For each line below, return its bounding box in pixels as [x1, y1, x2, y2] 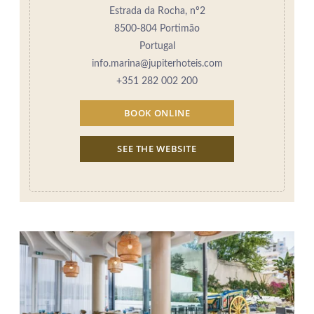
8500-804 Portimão [114, 23, 200, 34]
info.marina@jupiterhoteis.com [91, 58, 223, 69]
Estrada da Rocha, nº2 [109, 6, 205, 16]
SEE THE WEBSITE [117, 143, 197, 156]
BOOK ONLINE [123, 107, 191, 119]
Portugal [139, 41, 175, 51]
